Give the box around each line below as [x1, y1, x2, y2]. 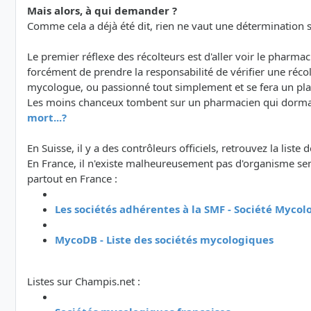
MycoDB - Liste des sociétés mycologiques [55, 233, 274, 247]
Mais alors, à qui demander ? [27, 3, 177, 18]
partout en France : [27, 171, 117, 186]
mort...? [27, 110, 67, 125]
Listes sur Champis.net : [27, 274, 140, 289]
